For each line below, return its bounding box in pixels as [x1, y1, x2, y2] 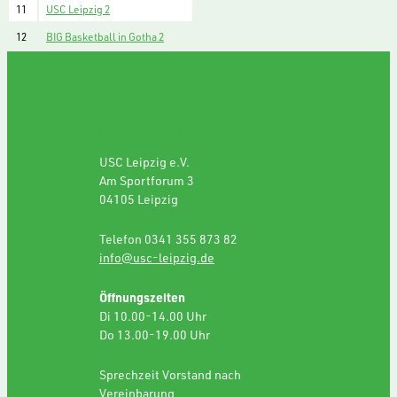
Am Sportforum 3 [99, 171, 194, 189]
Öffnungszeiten [99, 288, 185, 306]
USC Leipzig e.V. [99, 152, 190, 170]
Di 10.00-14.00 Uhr [99, 307, 206, 324]
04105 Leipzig [99, 190, 178, 207]
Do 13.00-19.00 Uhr [99, 325, 210, 343]
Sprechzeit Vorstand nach [99, 365, 241, 383]
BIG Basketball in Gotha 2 [46, 29, 164, 44]
